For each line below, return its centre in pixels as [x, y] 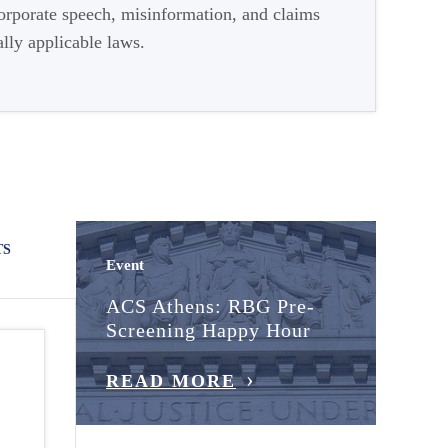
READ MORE [171, 380]
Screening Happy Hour [208, 329]
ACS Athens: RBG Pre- [210, 305]
